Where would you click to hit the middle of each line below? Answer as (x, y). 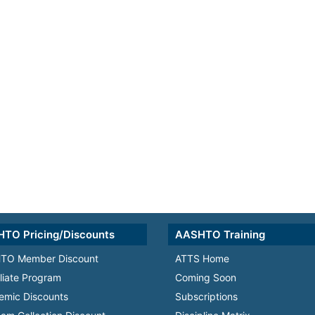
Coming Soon (206, 277)
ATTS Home (202, 258)
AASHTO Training (220, 234)
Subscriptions (206, 296)
